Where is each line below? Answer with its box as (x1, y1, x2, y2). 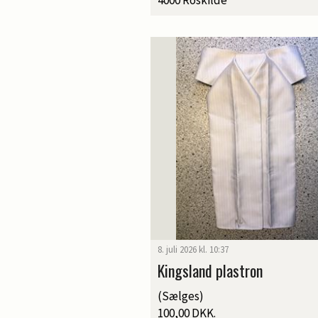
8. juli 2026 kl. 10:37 (158, 243, 229, 256)
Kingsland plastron (158, 259, 263, 283)
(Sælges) (158, 288, 204, 305)
